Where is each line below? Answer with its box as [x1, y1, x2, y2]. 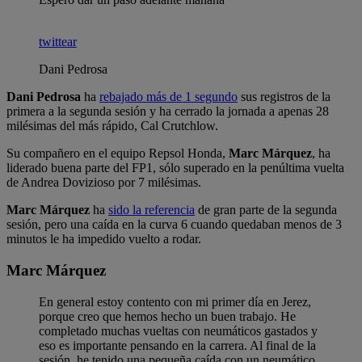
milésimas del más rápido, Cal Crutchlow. [6, 119, 218, 133]
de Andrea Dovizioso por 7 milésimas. [6, 175, 201, 190]
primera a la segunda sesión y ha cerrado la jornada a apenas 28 [6, 104, 329, 119]
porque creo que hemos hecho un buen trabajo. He [39, 309, 296, 323]
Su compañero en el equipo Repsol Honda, [6, 146, 229, 161]
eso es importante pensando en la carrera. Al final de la [39, 338, 316, 352]
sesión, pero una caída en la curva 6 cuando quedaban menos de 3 [6, 217, 342, 232]
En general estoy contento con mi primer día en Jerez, [39, 294, 311, 309]
